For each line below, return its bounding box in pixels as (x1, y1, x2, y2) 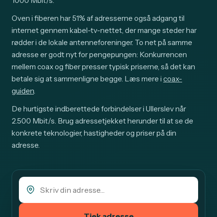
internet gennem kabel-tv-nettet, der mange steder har (12, 26, 197, 35)
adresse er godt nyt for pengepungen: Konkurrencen (12, 50, 187, 60)
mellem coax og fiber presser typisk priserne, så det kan (12, 62, 195, 72)
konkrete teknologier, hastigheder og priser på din (12, 128, 176, 138)
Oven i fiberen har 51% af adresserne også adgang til (12, 14, 185, 23)
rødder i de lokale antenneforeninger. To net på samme (12, 38, 192, 47)
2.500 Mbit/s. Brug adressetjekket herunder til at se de (12, 116, 193, 126)
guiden (12, 86, 34, 96)
